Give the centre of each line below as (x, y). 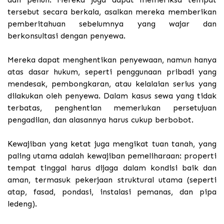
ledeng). (22, 204)
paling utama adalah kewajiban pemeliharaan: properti (112, 156)
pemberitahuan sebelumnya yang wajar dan (112, 24)
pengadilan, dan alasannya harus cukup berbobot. (100, 120)
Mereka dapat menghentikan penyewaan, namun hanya (112, 60)
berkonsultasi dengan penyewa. (66, 36)
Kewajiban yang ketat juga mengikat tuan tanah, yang (112, 144)
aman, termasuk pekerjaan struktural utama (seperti (112, 180)
